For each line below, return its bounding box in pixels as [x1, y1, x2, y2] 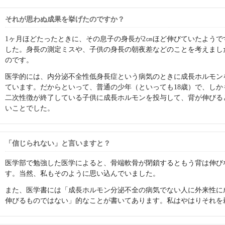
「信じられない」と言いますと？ [5, 139, 110, 147]
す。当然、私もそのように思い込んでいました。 [5, 169, 160, 177]
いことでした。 [5, 104, 54, 112]
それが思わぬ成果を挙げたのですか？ [5, 15, 125, 23]
